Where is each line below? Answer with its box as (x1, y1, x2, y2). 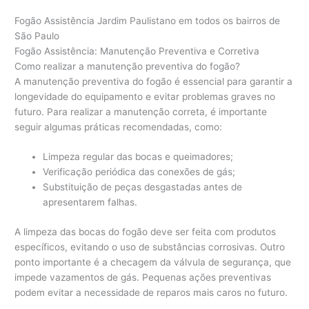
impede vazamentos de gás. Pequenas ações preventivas (14, 271, 272, 283)
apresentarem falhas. (43, 197, 138, 208)
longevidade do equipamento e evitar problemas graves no (14, 90, 276, 102)
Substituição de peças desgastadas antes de (43, 181, 243, 193)
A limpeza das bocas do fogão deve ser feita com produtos (14, 226, 277, 237)
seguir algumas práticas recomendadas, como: (14, 121, 223, 132)
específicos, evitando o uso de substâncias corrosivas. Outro (14, 241, 286, 252)
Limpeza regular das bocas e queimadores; (43, 151, 234, 163)
